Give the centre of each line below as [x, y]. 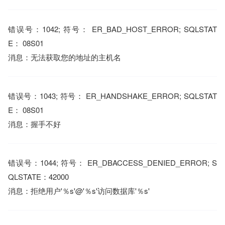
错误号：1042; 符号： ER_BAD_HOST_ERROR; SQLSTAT [113, 29]
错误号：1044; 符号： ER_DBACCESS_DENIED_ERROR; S [113, 162]
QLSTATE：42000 [38, 177]
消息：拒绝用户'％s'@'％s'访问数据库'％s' [79, 191]
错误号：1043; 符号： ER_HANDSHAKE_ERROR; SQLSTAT [113, 96]
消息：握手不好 [34, 124]
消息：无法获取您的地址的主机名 [65, 57]
